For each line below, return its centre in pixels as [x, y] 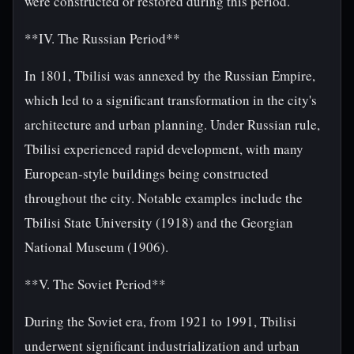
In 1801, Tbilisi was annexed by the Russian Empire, [170, 75]
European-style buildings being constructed [147, 173]
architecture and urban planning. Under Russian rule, [172, 124]
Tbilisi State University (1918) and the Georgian [159, 222]
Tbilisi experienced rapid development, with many [164, 149]
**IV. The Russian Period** [102, 38]
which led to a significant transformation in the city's [171, 100]
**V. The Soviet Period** [95, 284]
